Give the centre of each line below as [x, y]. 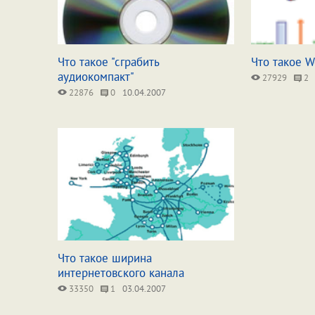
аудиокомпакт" [96, 77]
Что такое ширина [105, 258]
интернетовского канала [121, 273]
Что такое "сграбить [108, 62]
